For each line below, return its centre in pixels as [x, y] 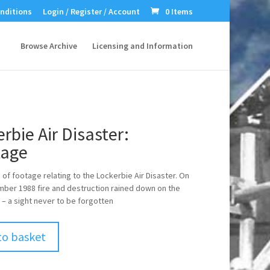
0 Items [179, 11]
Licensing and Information [143, 46]
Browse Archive [49, 46]
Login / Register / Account [92, 11]
